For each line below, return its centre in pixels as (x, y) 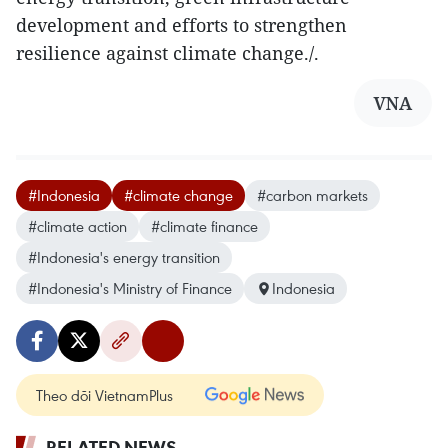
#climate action (77, 226)
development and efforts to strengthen (181, 25)
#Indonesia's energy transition (124, 257)
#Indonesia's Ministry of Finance (130, 288)
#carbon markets (312, 195)
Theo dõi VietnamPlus (104, 395)
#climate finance (204, 226)
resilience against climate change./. (167, 53)
